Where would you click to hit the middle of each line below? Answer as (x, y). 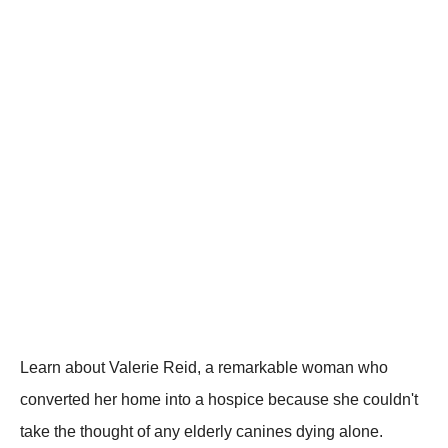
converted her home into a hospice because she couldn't (219, 399)
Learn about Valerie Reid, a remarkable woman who (204, 367)
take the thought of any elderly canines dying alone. (201, 431)
